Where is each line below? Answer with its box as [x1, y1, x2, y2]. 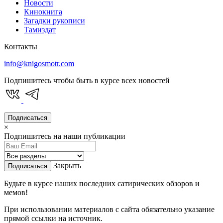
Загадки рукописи [24, 16, 85, 25]
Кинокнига [24, 7, 62, 16]
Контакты [4, 42, 37, 51]
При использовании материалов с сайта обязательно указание [4, 205, 215, 214]
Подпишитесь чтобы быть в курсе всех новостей [4, 76, 170, 85]
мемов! [4, 188, 28, 197]
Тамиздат [24, 25, 56, 34]
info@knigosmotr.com [4, 59, 74, 68]
